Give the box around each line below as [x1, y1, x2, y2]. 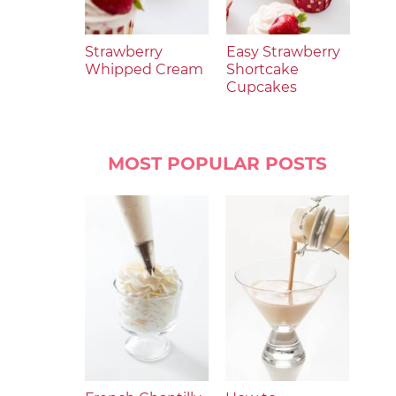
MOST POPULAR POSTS [108, 153, 327, 174]
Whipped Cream [85, 61, 203, 78]
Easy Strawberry [226, 43, 340, 60]
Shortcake [226, 61, 299, 78]
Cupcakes [226, 79, 297, 95]
